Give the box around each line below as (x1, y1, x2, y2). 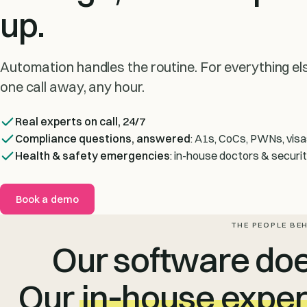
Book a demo (16, 192, 79, 206)
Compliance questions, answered (15, 131, 191, 145)
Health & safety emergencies (15, 148, 170, 162)
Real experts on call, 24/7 (15, 114, 145, 128)
